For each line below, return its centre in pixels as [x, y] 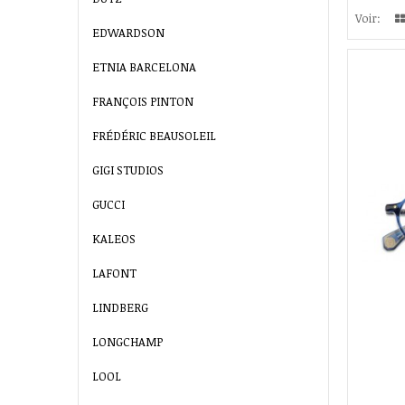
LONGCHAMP [127, 342]
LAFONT [114, 273]
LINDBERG [120, 308]
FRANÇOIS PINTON [143, 102]
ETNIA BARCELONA [144, 67]
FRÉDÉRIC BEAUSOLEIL [154, 136]
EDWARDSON [128, 33]
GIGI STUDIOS [128, 170]
